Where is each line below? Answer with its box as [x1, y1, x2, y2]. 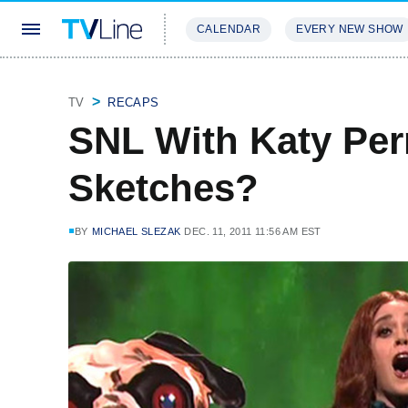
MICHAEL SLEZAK [91, 226, 181, 237]
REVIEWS [282, 76, 342, 90]
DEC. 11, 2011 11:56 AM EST [184, 226, 321, 237]
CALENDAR [197, 23, 261, 36]
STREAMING [186, 76, 260, 90]
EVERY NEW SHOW [296, 23, 403, 36]
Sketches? [68, 167, 259, 209]
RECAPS [107, 96, 159, 109]
